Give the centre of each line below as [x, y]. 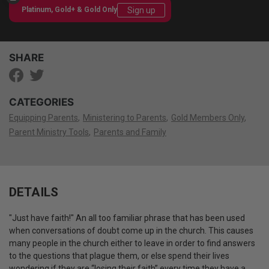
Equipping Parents [44, 117]
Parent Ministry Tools [49, 132]
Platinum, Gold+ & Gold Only [69, 10]
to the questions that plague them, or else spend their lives [119, 255]
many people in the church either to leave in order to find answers [132, 243]
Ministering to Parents [125, 117]
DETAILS [34, 192]
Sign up [141, 10]
